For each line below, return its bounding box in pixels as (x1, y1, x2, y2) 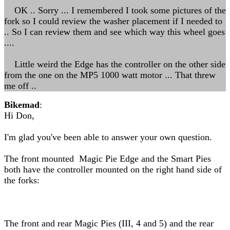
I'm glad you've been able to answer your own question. (4, 132, 212, 142)
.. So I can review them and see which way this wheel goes (4, 27, 225, 37)
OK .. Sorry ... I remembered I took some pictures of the (4, 5, 226, 15)
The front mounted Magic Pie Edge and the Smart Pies (4, 154, 211, 164)
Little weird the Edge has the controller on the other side (4, 59, 225, 69)
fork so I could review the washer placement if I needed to (4, 16, 222, 26)
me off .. (4, 81, 36, 91)
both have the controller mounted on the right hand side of (4, 164, 222, 175)
